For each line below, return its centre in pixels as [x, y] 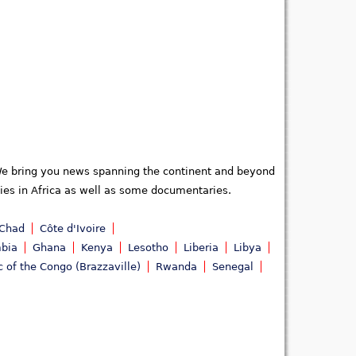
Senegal [233, 267]
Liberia [201, 248]
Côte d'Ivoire [73, 229]
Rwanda [176, 267]
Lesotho [148, 248]
